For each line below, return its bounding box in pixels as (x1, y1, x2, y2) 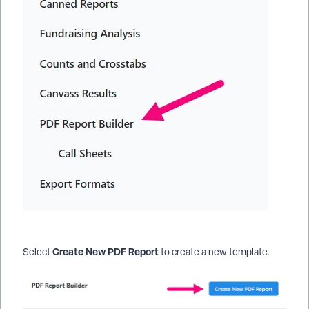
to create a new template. (159, 245, 270, 258)
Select (23, 245, 52, 258)
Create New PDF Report (52, 244, 159, 258)
